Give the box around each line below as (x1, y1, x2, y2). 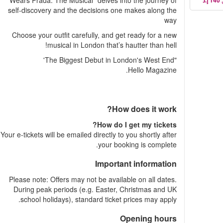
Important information (95, 158, 177, 169)
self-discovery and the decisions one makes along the (7, 5, 177, 15)
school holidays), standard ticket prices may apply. (20, 194, 177, 204)
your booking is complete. (98, 139, 177, 149)
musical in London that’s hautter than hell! (47, 40, 177, 50)
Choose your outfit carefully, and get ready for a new (11, 30, 177, 40)
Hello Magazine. (127, 65, 177, 75)
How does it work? (111, 103, 177, 114)
